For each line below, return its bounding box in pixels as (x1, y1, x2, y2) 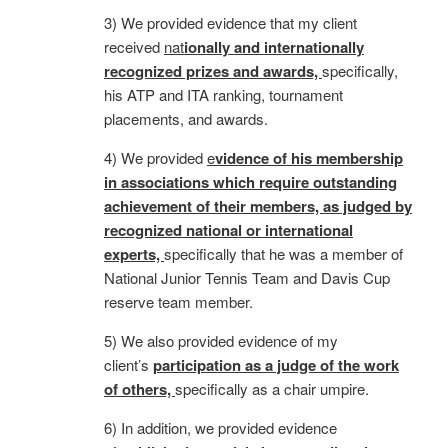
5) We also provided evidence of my (104, 329, 338, 351)
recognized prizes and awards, (104, 59, 322, 82)
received (104, 35, 164, 57)
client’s (104, 353, 153, 375)
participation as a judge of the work (153, 353, 399, 376)
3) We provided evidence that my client (104, 11, 357, 33)
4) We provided (104, 146, 207, 168)
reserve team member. (104, 290, 253, 312)
